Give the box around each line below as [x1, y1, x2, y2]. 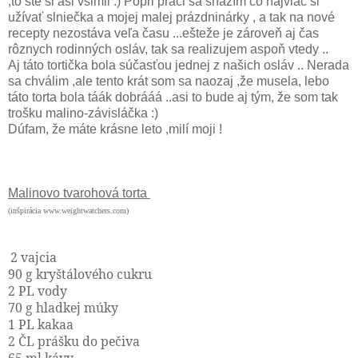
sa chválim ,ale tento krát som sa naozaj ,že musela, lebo [8, 74, 329, 88]
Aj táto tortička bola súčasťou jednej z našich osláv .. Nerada [8, 58, 349, 72]
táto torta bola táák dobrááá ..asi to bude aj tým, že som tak [8, 89, 338, 104]
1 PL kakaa [8, 315, 74, 333]
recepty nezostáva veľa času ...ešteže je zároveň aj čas [8, 26, 319, 40]
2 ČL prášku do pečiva [8, 332, 140, 350]
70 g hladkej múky [8, 298, 118, 316]
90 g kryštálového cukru [8, 265, 152, 283]
